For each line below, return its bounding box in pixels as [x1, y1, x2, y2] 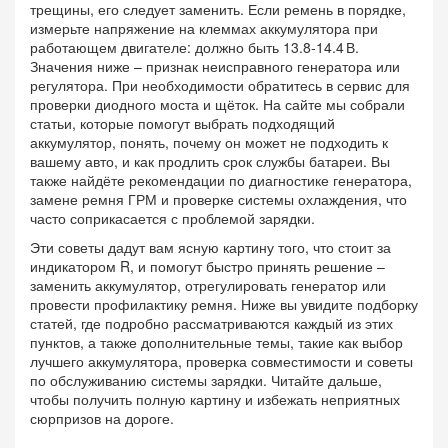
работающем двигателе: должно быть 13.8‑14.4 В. [30, 37, 359, 57]
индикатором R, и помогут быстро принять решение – [30, 256, 385, 276]
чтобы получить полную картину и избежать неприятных [30, 389, 400, 409]
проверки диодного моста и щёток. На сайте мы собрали [30, 94, 405, 114]
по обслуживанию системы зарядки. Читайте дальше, [30, 370, 382, 390]
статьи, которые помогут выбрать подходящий [30, 113, 335, 133]
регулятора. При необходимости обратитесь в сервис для [30, 75, 410, 95]
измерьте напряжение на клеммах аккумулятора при [30, 18, 378, 38]
